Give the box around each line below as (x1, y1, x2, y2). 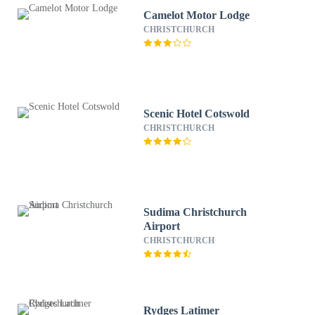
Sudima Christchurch (143, 206, 247, 218)
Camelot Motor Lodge (143, 9, 250, 21)
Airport (143, 220, 181, 232)
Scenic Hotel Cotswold (143, 108, 250, 120)
